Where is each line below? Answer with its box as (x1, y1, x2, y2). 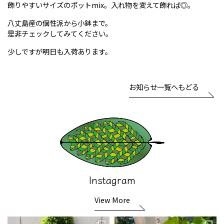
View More (94, 194, 130, 205)
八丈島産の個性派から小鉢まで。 (7, 17, 112, 28)
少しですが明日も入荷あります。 (7, 46, 112, 57)
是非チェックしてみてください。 (7, 28, 112, 39)
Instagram (88, 172, 135, 187)
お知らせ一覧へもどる (129, 81, 199, 92)
